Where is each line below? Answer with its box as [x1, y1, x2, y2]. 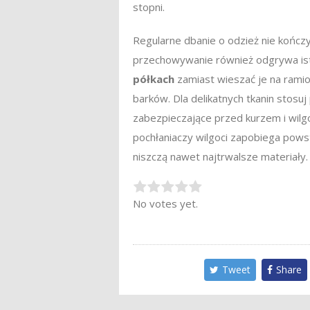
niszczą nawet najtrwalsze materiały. [133, 149, 308, 163]
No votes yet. [133, 196, 198, 210]
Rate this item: [133, 181, 202, 196]
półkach [133, 71, 174, 86]
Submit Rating [243, 183, 300, 196]
